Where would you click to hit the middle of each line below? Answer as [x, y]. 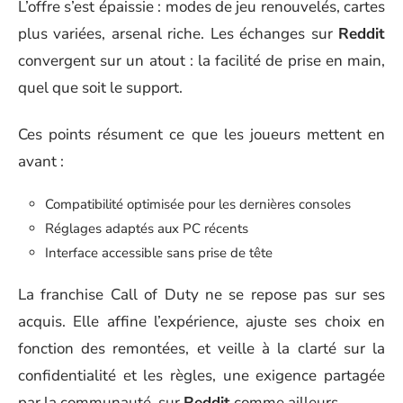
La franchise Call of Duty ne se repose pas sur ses [201, 295]
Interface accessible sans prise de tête [159, 252]
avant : [41, 162]
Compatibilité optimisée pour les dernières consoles [198, 204]
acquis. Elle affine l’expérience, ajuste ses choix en [201, 322]
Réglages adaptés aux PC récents [147, 228]
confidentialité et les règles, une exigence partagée [201, 376]
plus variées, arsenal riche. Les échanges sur [178, 33]
